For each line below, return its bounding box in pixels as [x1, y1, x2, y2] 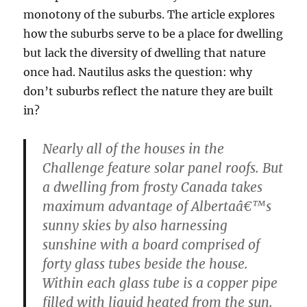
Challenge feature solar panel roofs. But [42, 159, 284, 176]
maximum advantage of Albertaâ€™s [42, 197, 272, 214]
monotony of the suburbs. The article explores [23, 7, 275, 21]
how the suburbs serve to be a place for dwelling [23, 26, 284, 40]
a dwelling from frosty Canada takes [42, 178, 263, 195]
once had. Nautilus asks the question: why [23, 64, 253, 79]
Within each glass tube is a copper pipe [42, 274, 278, 291]
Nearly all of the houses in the [42, 140, 225, 157]
